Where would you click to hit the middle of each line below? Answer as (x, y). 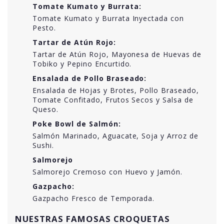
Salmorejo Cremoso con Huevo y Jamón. (108, 171)
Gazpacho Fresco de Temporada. (94, 198)
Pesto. (44, 27)
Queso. (45, 109)
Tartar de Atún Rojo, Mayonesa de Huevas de (117, 54)
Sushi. (43, 145)
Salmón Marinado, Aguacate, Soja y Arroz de (116, 135)
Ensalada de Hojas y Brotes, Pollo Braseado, (116, 90)
